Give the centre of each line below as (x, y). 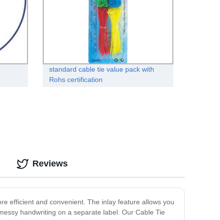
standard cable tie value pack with (101, 69)
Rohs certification (76, 80)
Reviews (50, 164)
